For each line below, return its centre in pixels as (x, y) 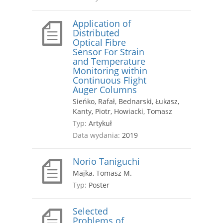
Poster (98, 185)
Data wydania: (96, 135)
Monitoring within (110, 71)
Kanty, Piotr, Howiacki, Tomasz (122, 111)
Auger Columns (105, 90)
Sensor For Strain (109, 52)
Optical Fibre (99, 43)
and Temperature (109, 61)
